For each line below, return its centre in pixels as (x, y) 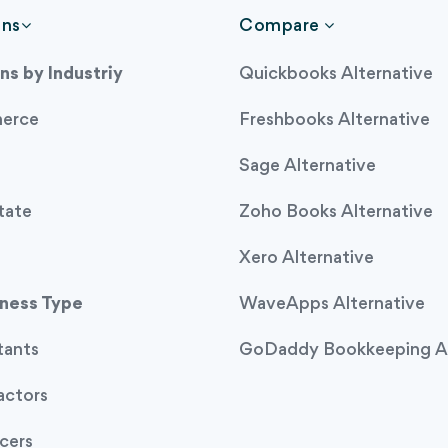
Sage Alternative (307, 166)
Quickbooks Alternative (336, 74)
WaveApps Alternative (332, 304)
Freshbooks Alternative (334, 120)
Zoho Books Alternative (336, 212)
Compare (281, 26)
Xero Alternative (306, 258)
